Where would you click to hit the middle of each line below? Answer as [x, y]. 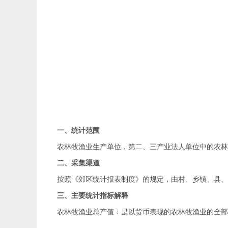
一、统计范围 [79, 131]
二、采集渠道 [79, 163]
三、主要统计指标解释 [93, 196]
